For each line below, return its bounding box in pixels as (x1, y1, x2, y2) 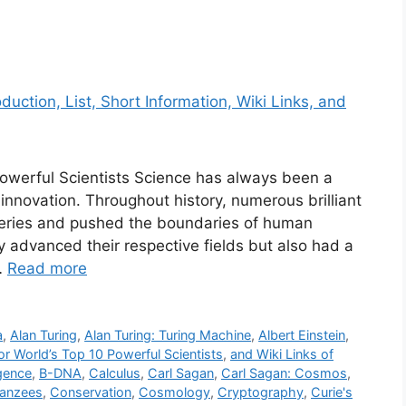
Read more (7, 259, 87, 278)
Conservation (50, 384, 131, 401)
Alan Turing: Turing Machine (84, 327, 252, 343)
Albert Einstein (258, 327, 346, 343)
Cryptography (217, 384, 304, 401)
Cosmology (139, 384, 210, 401)
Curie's (311, 384, 353, 401)
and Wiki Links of (230, 346, 333, 362)
